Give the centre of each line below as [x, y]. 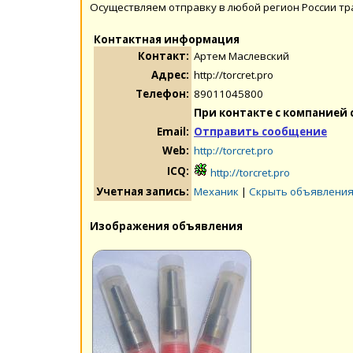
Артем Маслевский [242, 56]
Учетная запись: [143, 191]
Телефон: [162, 93]
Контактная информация [167, 39]
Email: [173, 131]
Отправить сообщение [260, 131]
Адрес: [170, 74]
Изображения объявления [166, 226]
